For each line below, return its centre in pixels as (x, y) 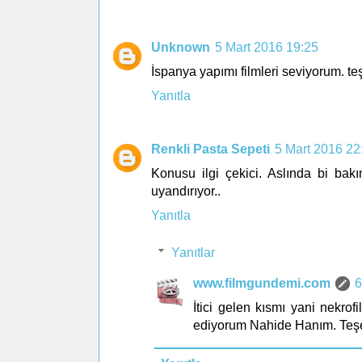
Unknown (181, 47)
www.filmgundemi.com (262, 283)
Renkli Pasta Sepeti (210, 149)
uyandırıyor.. (186, 191)
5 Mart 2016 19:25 (267, 47)
